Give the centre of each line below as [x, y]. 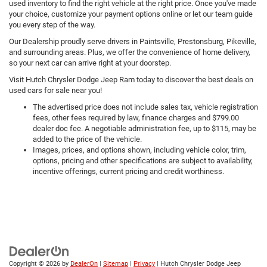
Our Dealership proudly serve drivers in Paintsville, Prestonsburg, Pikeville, [133, 41]
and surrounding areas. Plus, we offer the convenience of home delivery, [130, 52]
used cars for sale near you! [55, 90]
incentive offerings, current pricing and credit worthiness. [128, 171]
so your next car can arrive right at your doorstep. [90, 63]
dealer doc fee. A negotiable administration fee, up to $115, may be [145, 128]
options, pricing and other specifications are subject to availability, [143, 160]
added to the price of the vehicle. [87, 139]
